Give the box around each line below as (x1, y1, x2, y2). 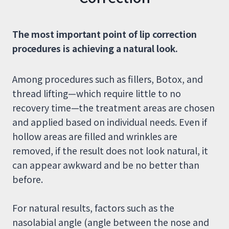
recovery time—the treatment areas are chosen (12, 101, 215, 114)
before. (12, 173, 43, 186)
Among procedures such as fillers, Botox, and (12, 73, 203, 86)
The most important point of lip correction (12, 28, 197, 41)
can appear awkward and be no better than (12, 158, 199, 172)
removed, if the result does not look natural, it (12, 144, 208, 157)
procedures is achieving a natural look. (12, 42, 178, 55)
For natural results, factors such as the (12, 201, 174, 215)
